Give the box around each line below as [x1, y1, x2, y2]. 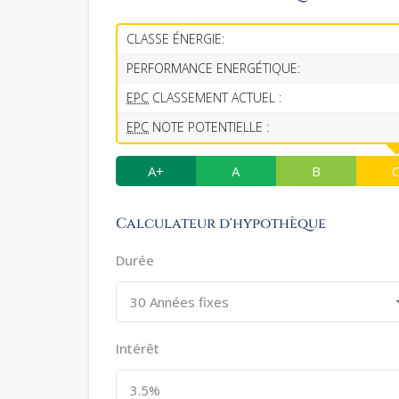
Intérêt [116, 339, 159, 358]
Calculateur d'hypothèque [116, 214, 326, 234]
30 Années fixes [130, 293, 229, 312]
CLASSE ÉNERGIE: [126, 30, 224, 48]
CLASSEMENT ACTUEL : [149, 89, 281, 107]
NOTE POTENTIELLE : [149, 118, 269, 136]
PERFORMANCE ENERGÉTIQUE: [126, 60, 300, 77]
